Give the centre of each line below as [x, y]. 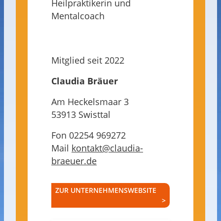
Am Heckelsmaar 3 [90, 102]
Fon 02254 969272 [89, 135]
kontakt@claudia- [107, 148]
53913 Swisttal [81, 115]
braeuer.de [74, 161]
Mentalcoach [78, 16]
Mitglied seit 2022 [88, 60]
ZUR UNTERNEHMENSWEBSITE [106, 190]
